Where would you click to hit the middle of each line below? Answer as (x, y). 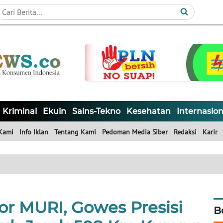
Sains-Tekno (96, 111)
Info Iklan (34, 132)
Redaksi (185, 132)
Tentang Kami (75, 132)
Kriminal (20, 111)
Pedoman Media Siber (135, 132)
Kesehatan (149, 111)
